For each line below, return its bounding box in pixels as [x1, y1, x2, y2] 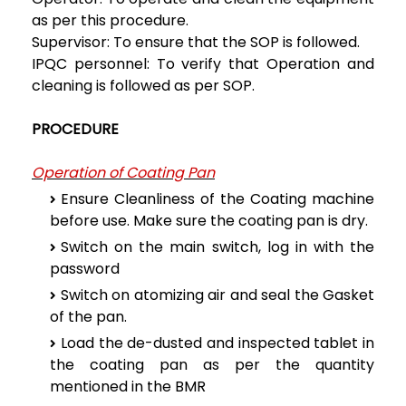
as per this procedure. [32, 9, 188, 31]
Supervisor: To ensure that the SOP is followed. [32, 31, 360, 53]
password [50, 257, 120, 279]
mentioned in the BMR [50, 375, 206, 397]
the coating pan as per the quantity [50, 353, 374, 375]
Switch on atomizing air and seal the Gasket [61, 284, 374, 305]
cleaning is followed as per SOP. [32, 74, 255, 96]
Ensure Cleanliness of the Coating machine [61, 188, 374, 209]
